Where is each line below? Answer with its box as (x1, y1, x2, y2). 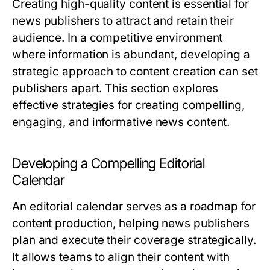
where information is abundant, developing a (12, 48, 250, 61)
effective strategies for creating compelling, (12, 98, 245, 112)
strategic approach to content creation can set (12, 64, 258, 78)
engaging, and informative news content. (12, 115, 230, 129)
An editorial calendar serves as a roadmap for (12, 199, 256, 213)
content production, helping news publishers (12, 216, 250, 230)
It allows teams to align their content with (12, 250, 230, 264)
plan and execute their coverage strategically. (12, 233, 256, 247)
